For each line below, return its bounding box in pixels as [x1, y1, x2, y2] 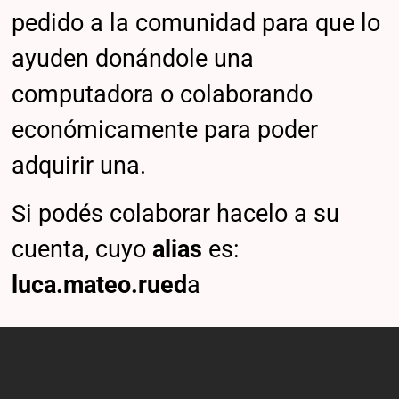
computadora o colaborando [12, 80, 313, 110]
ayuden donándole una [12, 45, 255, 74]
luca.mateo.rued [12, 270, 188, 299]
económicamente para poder [12, 116, 319, 145]
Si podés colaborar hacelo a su [12, 199, 340, 228]
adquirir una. [12, 151, 147, 181]
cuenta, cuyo [12, 234, 153, 264]
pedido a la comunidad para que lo [12, 9, 381, 38]
